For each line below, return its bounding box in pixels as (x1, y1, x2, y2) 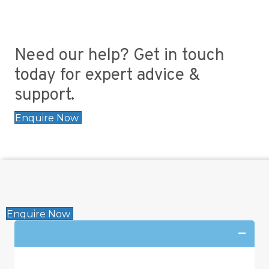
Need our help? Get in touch (14, 44, 225, 67)
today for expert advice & (14, 64, 200, 86)
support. (14, 84, 74, 106)
